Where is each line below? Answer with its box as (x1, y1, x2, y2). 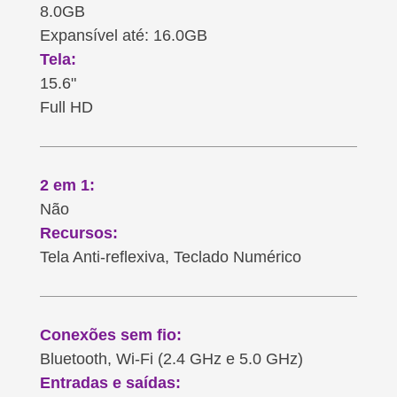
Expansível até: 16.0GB (39, 26, 207, 44)
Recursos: (39, 223, 118, 242)
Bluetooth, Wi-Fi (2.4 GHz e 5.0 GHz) (39, 349, 303, 368)
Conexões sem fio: (39, 325, 182, 344)
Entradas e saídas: (39, 373, 181, 392)
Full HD (39, 97, 93, 116)
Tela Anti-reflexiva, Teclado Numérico (39, 247, 301, 266)
